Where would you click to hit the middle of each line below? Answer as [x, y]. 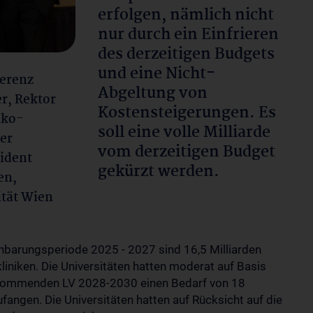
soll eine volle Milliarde [184, 133]
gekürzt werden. [159, 172]
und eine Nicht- [156, 74]
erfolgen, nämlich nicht [186, 15]
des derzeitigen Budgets [186, 54]
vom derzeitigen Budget [187, 152]
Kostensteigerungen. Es [187, 113]
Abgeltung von [153, 94]
